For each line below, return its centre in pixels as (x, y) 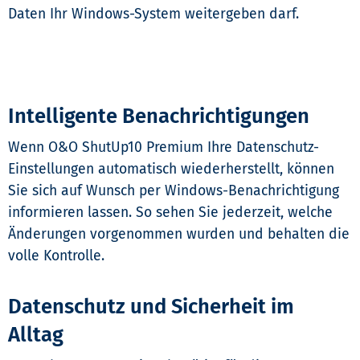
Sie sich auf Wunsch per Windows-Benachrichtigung (174, 191)
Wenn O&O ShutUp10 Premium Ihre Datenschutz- (164, 148)
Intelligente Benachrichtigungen (159, 117)
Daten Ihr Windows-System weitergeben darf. (153, 14)
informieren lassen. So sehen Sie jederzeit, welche (170, 213)
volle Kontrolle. (56, 256)
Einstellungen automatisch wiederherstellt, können (171, 170)
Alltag (36, 335)
